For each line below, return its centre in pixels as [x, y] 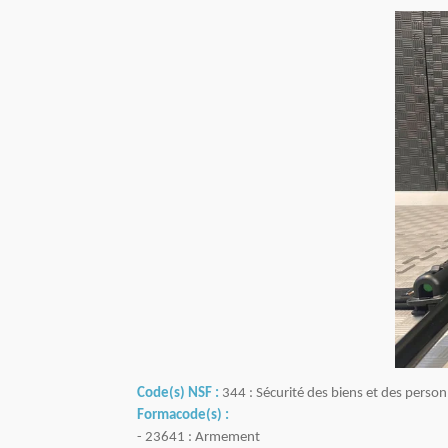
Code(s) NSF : [178, 394]
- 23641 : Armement [198, 438]
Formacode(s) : [183, 416]
